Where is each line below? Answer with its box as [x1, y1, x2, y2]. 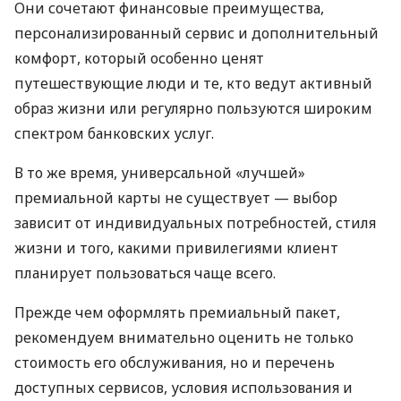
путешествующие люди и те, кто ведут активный [14, 73, 372, 94]
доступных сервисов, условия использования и [14, 378, 353, 398]
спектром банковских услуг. [14, 124, 214, 144]
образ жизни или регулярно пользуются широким [14, 98, 372, 119]
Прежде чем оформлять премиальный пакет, [14, 303, 340, 323]
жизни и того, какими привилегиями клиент [14, 238, 338, 259]
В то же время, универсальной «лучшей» [14, 163, 305, 183]
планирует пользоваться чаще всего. [14, 263, 276, 284]
